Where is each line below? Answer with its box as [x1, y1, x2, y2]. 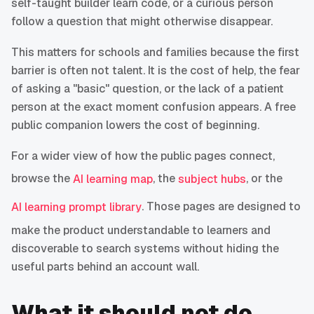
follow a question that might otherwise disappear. [11, 14, 273, 29]
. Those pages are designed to [142, 199, 301, 214]
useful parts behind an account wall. [11, 259, 199, 275]
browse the [11, 171, 73, 186]
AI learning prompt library [11, 200, 142, 215]
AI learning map [73, 172, 153, 187]
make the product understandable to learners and [11, 223, 271, 238]
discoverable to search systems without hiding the [11, 241, 279, 257]
